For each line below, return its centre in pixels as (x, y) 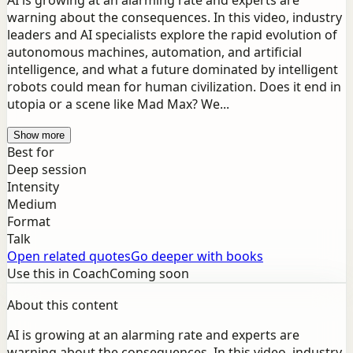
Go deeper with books (197, 256)
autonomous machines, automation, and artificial (154, 52)
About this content (63, 305)
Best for (31, 152)
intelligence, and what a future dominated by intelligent (173, 70)
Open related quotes (69, 256)
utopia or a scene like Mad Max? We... (118, 104)
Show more (39, 136)
